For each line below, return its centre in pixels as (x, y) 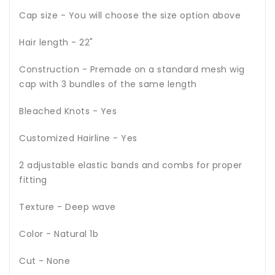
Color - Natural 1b (59, 234)
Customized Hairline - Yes (79, 138)
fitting (33, 180)
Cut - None (45, 261)
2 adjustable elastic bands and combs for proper (131, 165)
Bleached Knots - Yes (68, 111)
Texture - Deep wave (68, 207)
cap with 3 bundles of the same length (108, 84)
